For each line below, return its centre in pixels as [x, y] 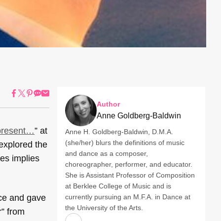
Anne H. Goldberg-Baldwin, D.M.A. [119, 132]
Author [108, 104]
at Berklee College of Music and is [118, 186]
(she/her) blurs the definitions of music [125, 143]
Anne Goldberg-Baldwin [139, 116]
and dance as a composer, [107, 154]
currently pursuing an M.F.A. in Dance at [128, 197]
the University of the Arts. [104, 208]
